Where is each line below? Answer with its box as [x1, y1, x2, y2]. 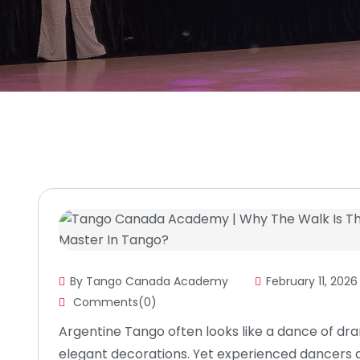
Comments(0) [70, 293, 157, 310]
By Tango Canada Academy [70, 272, 228, 289]
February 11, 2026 [266, 272, 358, 289]
